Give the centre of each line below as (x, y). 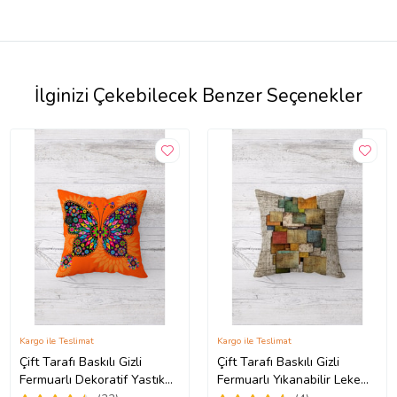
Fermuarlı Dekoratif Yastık (92, 379)
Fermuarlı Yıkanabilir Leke (289, 379)
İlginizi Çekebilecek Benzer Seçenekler (198, 95)
